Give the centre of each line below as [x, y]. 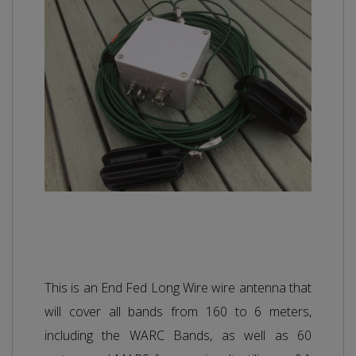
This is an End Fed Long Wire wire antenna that [178, 287]
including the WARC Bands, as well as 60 [178, 335]
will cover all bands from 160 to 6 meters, [178, 311]
